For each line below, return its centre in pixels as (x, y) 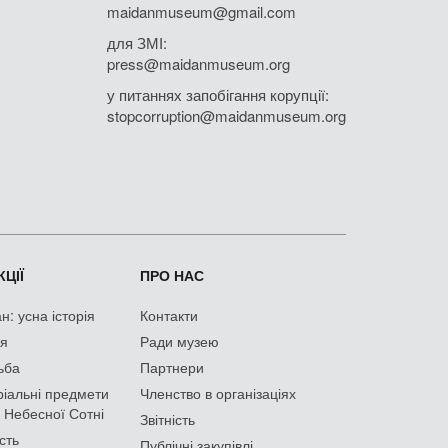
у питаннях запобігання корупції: (218, 94)
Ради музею (179, 340)
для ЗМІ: (137, 42)
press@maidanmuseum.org (198, 63)
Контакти (169, 314)
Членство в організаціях (218, 392)
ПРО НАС (172, 274)
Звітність (167, 418)
